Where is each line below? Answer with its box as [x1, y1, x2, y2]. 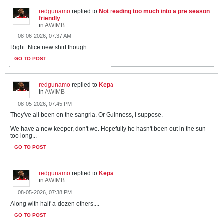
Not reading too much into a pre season [99, 8, 210, 15]
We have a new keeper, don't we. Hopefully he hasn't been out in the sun [10, 125, 206, 132]
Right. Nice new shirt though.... [10, 44, 93, 51]
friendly [39, 15, 60, 22]
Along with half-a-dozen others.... [10, 200, 99, 207]
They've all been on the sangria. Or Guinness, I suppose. [10, 111, 163, 118]
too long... [10, 132, 37, 139]
